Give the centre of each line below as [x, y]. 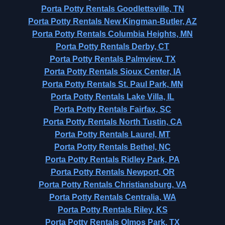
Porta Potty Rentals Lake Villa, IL [113, 97]
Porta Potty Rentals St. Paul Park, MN [113, 84]
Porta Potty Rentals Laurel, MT [113, 134]
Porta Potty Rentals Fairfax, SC [113, 109]
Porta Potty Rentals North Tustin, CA [113, 122]
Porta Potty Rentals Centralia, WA [113, 197]
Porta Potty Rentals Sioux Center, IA [113, 72]
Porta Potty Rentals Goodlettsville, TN [113, 9]
